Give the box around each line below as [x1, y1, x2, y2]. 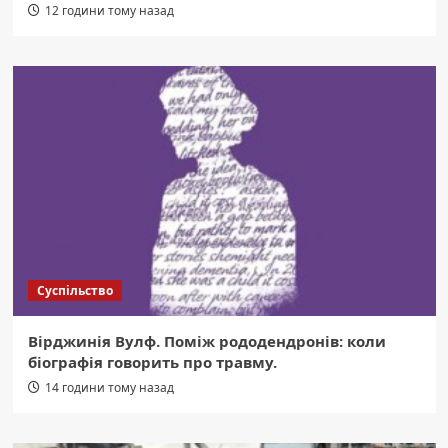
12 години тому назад [44, 2, 174, 20]
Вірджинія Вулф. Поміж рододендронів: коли [27, 331, 386, 352]
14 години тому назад [44, 379, 174, 397]
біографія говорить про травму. [27, 352, 277, 373]
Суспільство [36, 282, 113, 300]
